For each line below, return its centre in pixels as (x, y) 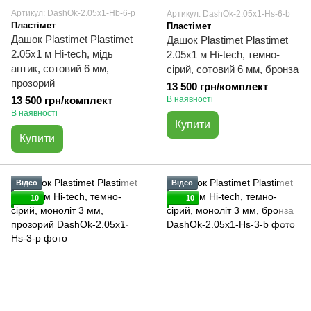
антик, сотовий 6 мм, (60, 68)
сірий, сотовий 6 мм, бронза (233, 69)
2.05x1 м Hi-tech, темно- (223, 54)
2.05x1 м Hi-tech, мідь (62, 54)
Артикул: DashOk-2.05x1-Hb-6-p (73, 13)
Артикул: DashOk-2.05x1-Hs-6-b (228, 14)
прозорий (33, 83)
